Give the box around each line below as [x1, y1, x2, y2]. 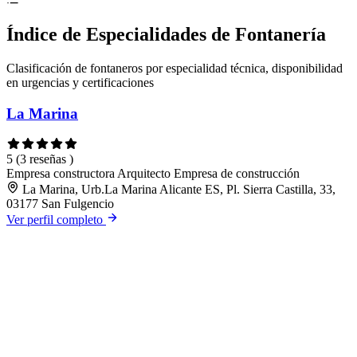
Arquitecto [117, 166, 174, 180]
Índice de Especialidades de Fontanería [6, 24, 326, 45]
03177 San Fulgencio [6, 196, 114, 210]
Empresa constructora [6, 166, 117, 180]
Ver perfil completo [6, 212, 106, 226]
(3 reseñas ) [16, 151, 73, 166]
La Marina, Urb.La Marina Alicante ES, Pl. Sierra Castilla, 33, [22, 182, 335, 196]
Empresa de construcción [174, 166, 300, 180]
